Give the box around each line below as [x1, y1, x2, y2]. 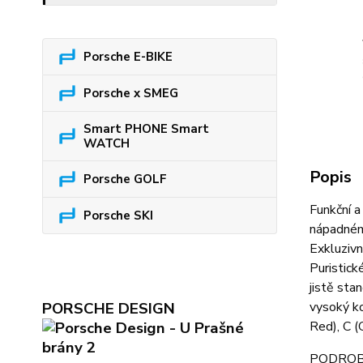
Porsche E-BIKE [83, 49, 173, 65]
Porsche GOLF [83, 171, 167, 187]
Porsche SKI [83, 207, 153, 224]
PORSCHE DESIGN [42, 298, 179, 319]
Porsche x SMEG [83, 85, 178, 101]
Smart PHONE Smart [83, 121, 209, 137]
